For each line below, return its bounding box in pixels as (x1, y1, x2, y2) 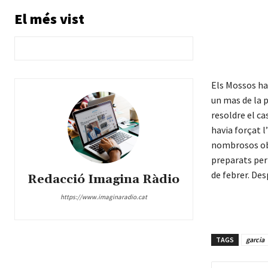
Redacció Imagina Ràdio (28, 172, 180, 188)
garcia (245, 235, 264, 245)
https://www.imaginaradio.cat (60, 193, 147, 202)
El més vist (14, 10, 84, 29)
